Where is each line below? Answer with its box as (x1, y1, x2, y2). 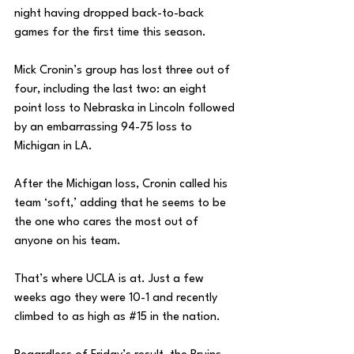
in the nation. (147, 311, 224, 324)
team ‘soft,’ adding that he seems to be (14, 198, 229, 210)
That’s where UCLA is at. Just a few (14, 273, 207, 286)
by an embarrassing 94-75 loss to (14, 122, 195, 134)
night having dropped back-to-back (14, 8, 207, 21)
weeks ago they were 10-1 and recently (14, 292, 220, 305)
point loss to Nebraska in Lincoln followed (14, 103, 238, 115)
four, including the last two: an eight (14, 84, 209, 96)
